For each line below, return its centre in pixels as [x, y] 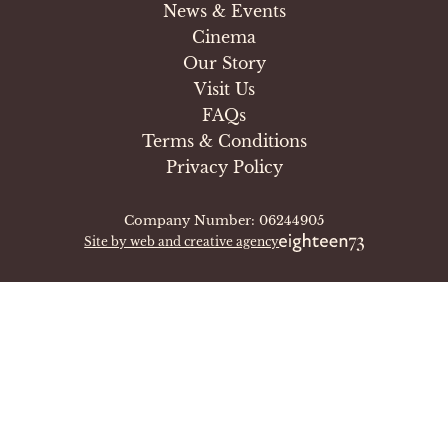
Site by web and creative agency [182, 241]
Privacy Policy [224, 166]
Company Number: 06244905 [224, 220]
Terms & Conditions [224, 140]
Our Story [224, 62]
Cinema [224, 36]
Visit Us [224, 88]
